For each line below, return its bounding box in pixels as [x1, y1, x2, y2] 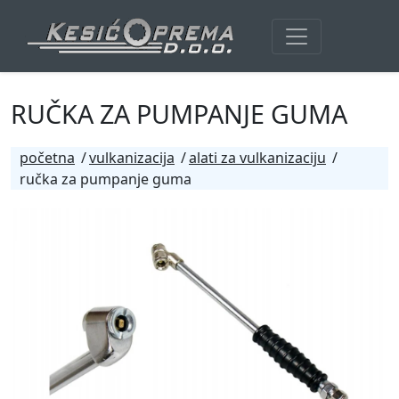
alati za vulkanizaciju [189, 148, 326, 167]
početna [20, 148, 75, 167]
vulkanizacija [89, 148, 175, 167]
